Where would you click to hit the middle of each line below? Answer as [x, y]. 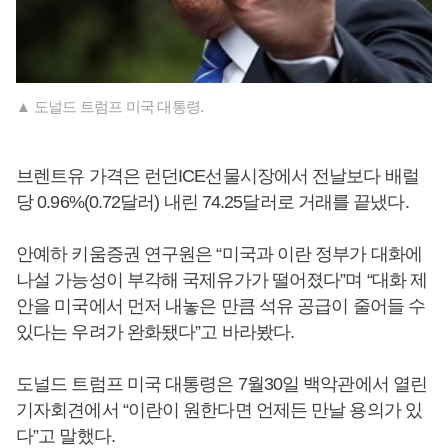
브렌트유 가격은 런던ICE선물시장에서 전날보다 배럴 [217, 176]
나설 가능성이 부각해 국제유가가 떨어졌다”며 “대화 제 [222, 280]
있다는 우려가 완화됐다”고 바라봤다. [155, 332]
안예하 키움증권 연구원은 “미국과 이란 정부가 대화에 [219, 254]
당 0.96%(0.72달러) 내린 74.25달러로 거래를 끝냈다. [212, 202]
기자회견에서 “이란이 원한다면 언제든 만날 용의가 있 [219, 410]
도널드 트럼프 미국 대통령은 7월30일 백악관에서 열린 [222, 384]
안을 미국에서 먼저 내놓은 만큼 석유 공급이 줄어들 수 [221, 306]
